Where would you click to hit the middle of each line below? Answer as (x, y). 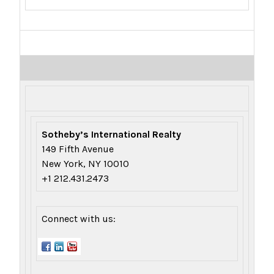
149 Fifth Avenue (78, 149)
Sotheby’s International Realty (111, 135)
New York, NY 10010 (85, 164)
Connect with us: (79, 219)
